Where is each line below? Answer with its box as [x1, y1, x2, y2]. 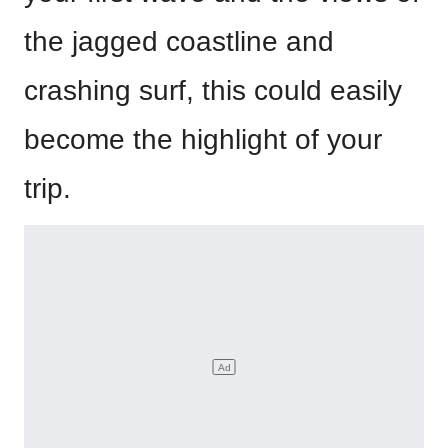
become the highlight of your [24, 123, 382, 155]
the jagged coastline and [24, 25, 334, 57]
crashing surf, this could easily [24, 74, 402, 106]
